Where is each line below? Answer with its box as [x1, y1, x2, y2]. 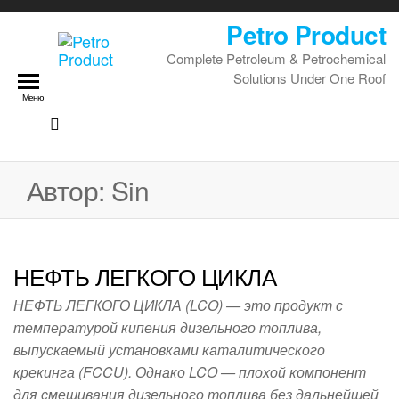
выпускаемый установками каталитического [13, 339, 325, 360]
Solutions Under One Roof [233, 69, 386, 87]
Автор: [27, 171, 111, 209]
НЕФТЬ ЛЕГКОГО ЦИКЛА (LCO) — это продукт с [13, 295, 343, 315]
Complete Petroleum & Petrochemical [167, 49, 386, 68]
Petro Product [226, 16, 386, 53]
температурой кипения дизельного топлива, [13, 317, 322, 338]
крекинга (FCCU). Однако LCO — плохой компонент [13, 362, 366, 382]
